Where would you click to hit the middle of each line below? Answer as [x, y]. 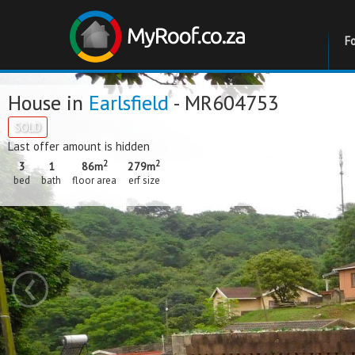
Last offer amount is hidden [79, 146]
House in [48, 103]
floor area [94, 180]
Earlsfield [129, 103]
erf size [144, 180]
